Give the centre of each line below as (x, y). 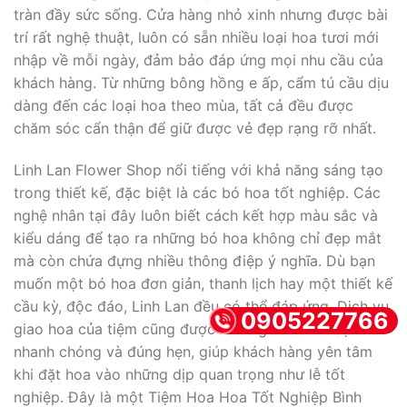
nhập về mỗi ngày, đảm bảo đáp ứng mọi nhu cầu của (199, 60)
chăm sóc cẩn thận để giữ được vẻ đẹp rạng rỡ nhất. (195, 128)
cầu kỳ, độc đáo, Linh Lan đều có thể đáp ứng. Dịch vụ (201, 306)
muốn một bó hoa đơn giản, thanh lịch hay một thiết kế (203, 283)
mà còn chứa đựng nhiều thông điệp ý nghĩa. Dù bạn (194, 260)
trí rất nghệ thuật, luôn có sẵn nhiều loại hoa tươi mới (196, 37)
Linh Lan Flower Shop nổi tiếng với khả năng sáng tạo (199, 169)
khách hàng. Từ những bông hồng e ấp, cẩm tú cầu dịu (201, 82)
